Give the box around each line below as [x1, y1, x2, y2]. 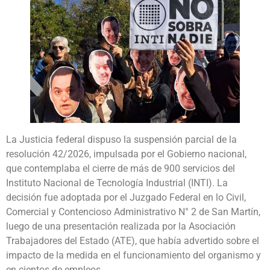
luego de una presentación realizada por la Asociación [6, 220, 236, 232]
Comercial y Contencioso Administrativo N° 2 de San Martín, [6, 206, 260, 218]
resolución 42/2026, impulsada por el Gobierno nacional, [6, 148, 246, 160]
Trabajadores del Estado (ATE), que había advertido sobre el [6, 234, 259, 246]
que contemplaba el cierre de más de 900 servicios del [6, 162, 235, 174]
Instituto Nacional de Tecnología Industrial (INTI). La [6, 177, 228, 189]
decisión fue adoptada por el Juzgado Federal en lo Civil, [6, 191, 246, 203]
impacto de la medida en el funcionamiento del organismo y [6, 249, 261, 261]
